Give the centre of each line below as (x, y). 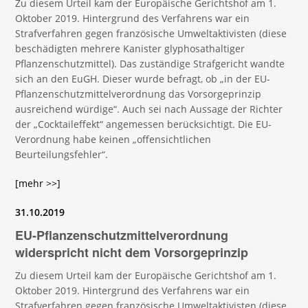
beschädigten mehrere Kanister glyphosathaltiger (130, 48)
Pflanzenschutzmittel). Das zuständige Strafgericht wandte (150, 64)
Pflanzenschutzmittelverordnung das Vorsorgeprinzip (139, 94)
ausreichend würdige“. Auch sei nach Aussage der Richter (149, 109)
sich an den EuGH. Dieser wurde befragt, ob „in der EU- (143, 79)
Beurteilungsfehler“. (62, 154)
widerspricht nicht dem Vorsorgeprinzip (132, 252)
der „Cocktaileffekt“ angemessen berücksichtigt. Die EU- (144, 124)
